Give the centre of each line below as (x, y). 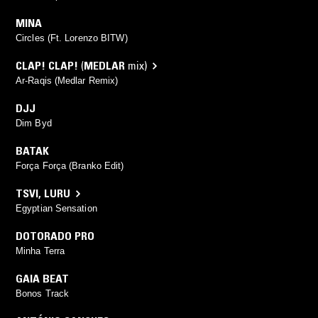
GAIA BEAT (42, 279)
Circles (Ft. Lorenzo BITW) (72, 38)
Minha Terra (40, 251)
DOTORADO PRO (55, 236)
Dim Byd (34, 124)
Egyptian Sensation (56, 209)
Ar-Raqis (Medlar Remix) (67, 81)
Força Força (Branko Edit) (70, 166)
